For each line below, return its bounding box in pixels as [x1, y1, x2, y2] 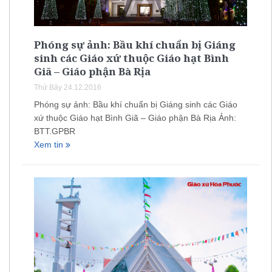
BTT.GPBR [34, 126, 75, 137]
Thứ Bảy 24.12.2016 [34, 83, 101, 92]
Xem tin [34, 140, 66, 150]
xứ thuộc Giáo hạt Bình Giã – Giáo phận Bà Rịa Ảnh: [34, 113, 236, 123]
